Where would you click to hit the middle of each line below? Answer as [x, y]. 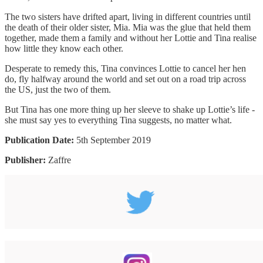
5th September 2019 [114, 140]
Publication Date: [41, 140]
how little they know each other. [64, 48]
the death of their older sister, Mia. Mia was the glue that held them [128, 27]
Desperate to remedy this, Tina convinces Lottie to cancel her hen [125, 68]
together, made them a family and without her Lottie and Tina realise [131, 38]
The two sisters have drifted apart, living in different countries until [128, 16]
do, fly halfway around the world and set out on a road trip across [125, 79]
